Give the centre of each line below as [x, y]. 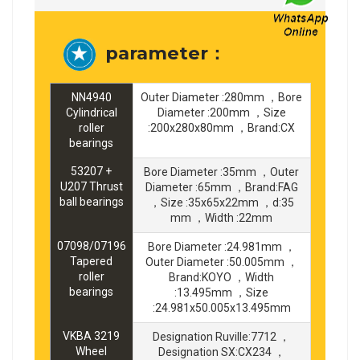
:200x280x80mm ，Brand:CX [221, 128]
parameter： [161, 53]
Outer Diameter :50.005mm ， [221, 262]
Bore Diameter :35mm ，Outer [221, 172]
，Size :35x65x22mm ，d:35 [221, 203]
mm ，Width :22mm [221, 218]
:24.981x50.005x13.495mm [221, 308]
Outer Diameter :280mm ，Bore [221, 98]
